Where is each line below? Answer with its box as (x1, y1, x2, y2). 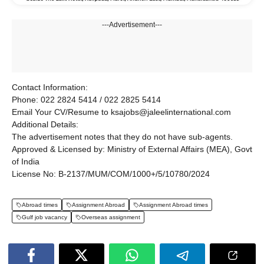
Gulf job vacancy (22, 214, 67, 221)
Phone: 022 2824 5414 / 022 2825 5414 (12, 95, 161, 105)
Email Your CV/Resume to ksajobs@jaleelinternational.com (12, 107, 231, 117)
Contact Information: (12, 82, 88, 93)
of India (12, 157, 39, 167)
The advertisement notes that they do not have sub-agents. (12, 132, 233, 142)
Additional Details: (12, 120, 78, 130)
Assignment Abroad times (139, 202, 208, 209)
